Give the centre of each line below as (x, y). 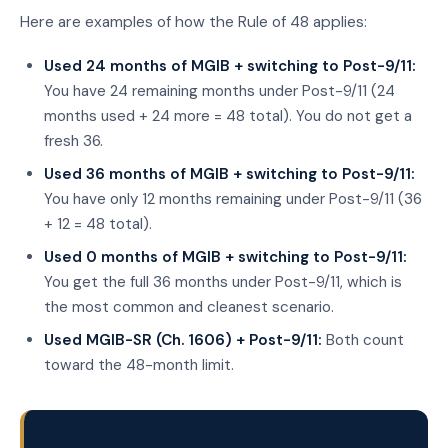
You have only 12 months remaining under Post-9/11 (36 (233, 198)
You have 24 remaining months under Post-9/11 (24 (219, 90)
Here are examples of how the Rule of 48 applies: (193, 22)
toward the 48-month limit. (139, 364)
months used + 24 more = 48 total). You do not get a (228, 115)
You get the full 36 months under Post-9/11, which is (223, 281)
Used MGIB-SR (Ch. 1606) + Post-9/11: (183, 339)
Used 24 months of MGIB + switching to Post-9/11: (230, 65)
